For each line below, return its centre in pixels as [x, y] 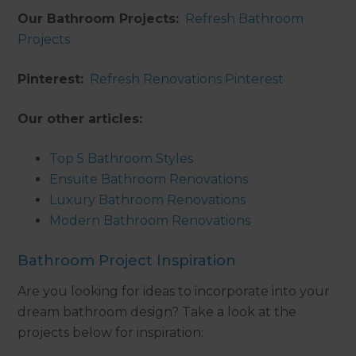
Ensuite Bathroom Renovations [149, 180]
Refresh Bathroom [245, 19]
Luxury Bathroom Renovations [148, 200]
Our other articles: [80, 119]
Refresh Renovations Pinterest [187, 79]
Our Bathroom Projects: [99, 19]
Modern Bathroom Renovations [150, 221]
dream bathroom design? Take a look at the [157, 312]
